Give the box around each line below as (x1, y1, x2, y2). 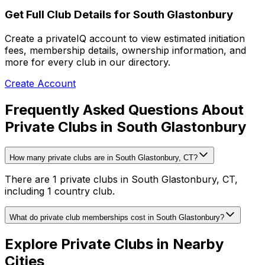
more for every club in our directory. (5, 56, 170, 68)
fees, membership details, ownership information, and (5, 44, 246, 56)
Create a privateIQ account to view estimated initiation (5, 32, 245, 44)
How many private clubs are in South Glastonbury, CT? (9, 153, 198, 163)
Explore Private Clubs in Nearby (5, 235, 224, 253)
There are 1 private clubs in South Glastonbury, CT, (5, 173, 238, 186)
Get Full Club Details (5, 7, 111, 21)
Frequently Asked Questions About (5, 101, 244, 118)
